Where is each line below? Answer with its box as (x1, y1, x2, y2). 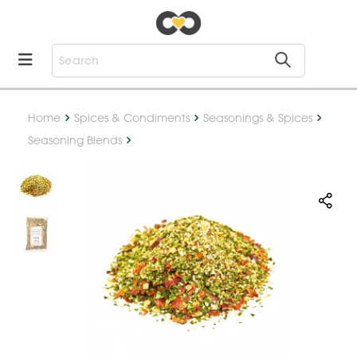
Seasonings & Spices (203, 110, 312, 126)
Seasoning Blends (28, 132, 122, 148)
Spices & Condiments (74, 110, 190, 126)
